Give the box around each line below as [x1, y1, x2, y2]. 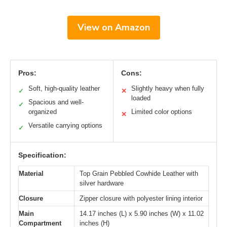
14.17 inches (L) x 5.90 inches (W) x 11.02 [80, 210, 204, 218]
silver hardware [80, 179, 124, 187]
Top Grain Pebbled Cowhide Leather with [80, 170, 198, 178]
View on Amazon [77, 21, 150, 34]
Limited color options [131, 108, 192, 116]
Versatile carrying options [28, 122, 102, 130]
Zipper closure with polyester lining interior [80, 195, 203, 203]
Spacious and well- [28, 98, 84, 106]
